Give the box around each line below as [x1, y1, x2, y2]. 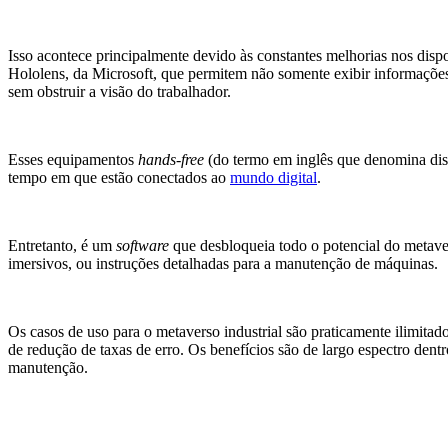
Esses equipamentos [8, 151, 138, 169]
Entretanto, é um [8, 237, 116, 255]
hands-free [138, 151, 204, 169]
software [116, 237, 169, 255]
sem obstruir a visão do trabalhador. [8, 83, 239, 101]
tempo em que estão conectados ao [8, 169, 230, 187]
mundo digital [230, 169, 317, 187]
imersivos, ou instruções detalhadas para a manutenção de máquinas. [8, 255, 446, 273]
